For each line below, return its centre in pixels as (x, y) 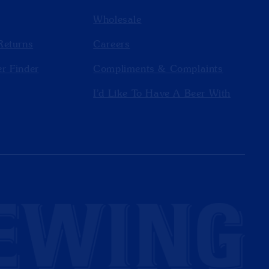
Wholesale (117, 20)
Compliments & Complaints (158, 69)
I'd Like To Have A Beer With (162, 94)
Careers (112, 45)
